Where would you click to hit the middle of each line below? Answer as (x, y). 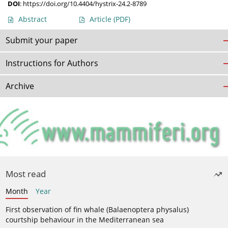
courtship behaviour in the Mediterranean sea (85, 219)
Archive (20, 86)
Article (102, 19)
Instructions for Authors (52, 63)
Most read (26, 174)
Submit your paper (42, 40)
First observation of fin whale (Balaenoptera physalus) (97, 209)
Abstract (33, 19)
